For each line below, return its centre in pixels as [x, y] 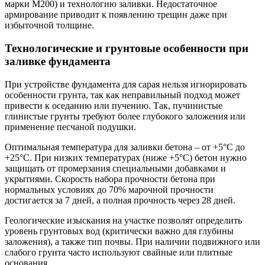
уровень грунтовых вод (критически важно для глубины [119, 231]
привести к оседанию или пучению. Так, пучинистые [114, 105]
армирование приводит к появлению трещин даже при [116, 15]
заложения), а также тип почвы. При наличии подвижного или [132, 241]
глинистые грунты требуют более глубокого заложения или [125, 116]
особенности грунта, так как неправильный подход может [122, 95]
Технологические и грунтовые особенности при [127, 49]
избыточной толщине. [49, 25]
